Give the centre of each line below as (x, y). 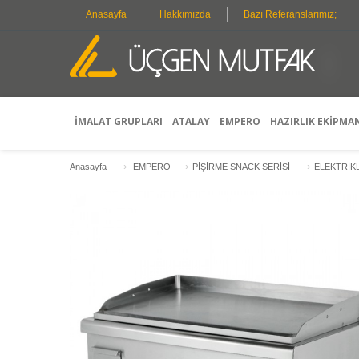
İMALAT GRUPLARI (119, 121)
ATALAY (191, 121)
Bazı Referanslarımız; (290, 14)
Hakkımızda (185, 14)
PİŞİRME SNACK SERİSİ (242, 167)
